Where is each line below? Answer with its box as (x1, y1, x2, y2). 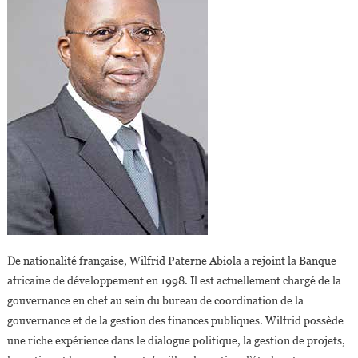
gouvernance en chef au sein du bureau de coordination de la (6, 294, 304, 308)
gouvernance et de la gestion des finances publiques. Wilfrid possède (6, 314, 344, 328)
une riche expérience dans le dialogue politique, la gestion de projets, (6, 334, 345, 348)
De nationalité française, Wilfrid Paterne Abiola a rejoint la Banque (6, 254, 336, 268)
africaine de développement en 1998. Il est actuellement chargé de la (6, 274, 341, 288)
